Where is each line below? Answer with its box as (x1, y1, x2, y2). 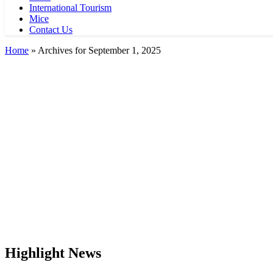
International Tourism (29, 2, 112, 13)
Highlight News (5, 244, 101, 261)
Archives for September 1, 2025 (38, 45, 161, 55)
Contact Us (29, 24, 73, 35)
